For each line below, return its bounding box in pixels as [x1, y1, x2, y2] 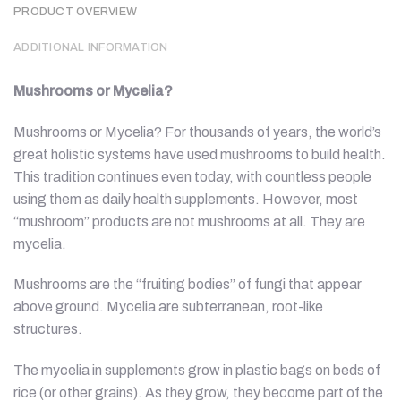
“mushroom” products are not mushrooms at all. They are [13, 213, 365, 229]
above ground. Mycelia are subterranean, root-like [13, 299, 323, 315]
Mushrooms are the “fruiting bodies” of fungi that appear [13, 277, 362, 293]
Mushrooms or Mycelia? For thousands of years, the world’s [13, 124, 381, 140]
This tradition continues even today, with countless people [13, 168, 371, 184]
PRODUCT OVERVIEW [13, 4, 138, 18]
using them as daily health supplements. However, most [13, 191, 358, 207]
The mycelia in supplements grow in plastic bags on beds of [13, 363, 380, 379]
